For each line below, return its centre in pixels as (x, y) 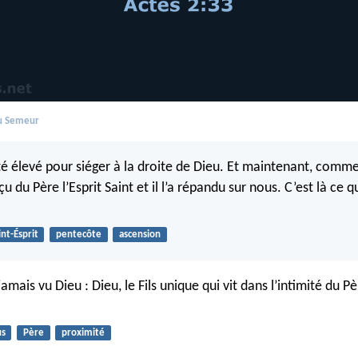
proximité (83, 332)
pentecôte (78, 235)
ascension (139, 235)
